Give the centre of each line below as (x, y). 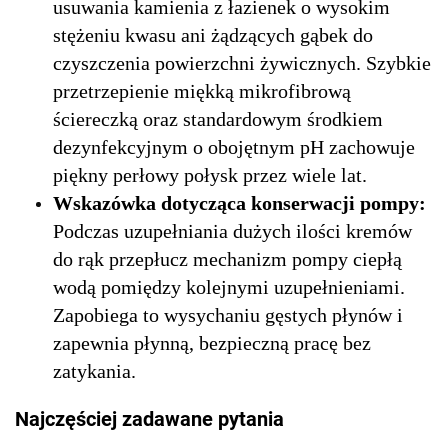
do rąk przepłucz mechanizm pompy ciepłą (227, 258)
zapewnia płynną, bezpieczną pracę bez (212, 342)
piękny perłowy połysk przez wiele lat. (210, 174)
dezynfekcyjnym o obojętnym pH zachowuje (234, 146)
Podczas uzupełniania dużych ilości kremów (232, 230)
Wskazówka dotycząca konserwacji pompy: (239, 202)
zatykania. (94, 370)
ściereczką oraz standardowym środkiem (218, 118)
